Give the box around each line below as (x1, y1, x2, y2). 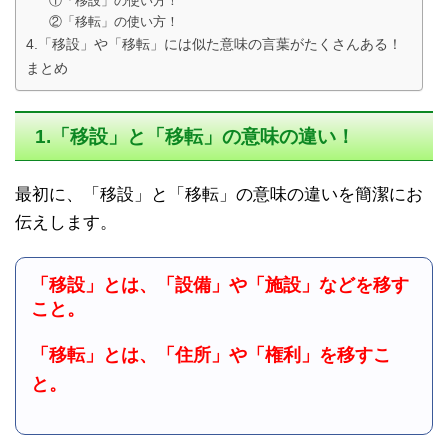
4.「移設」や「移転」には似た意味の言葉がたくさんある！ (26, 36, 402, 52)
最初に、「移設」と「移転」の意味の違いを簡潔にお (15, 185, 423, 204)
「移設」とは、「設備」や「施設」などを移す (31, 275, 409, 295)
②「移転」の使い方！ (48, 14, 179, 29)
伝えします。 (15, 213, 117, 232)
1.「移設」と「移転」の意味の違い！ (35, 126, 355, 147)
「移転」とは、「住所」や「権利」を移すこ (31, 345, 391, 365)
